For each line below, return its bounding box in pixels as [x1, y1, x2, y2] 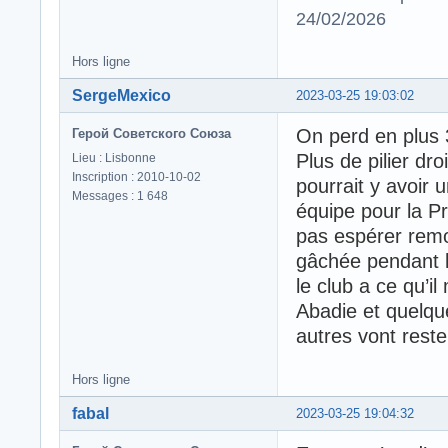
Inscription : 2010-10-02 [72, 170, 201, 185]
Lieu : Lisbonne [72, 151, 156, 166]
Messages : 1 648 [72, 189, 168, 204]
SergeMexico [72, 87, 171, 105]
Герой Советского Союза [72, 126, 231, 142]
